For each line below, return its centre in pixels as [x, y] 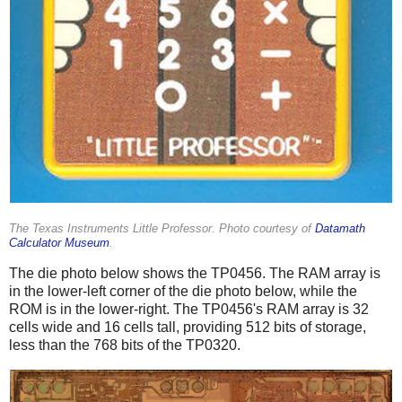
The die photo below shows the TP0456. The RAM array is [195, 274]
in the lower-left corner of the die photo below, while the [183, 292]
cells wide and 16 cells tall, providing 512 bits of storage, [188, 328]
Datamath [340, 229]
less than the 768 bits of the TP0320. [125, 345]
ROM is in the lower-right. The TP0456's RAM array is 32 [189, 310]
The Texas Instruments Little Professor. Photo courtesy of [162, 229]
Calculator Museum [59, 244]
